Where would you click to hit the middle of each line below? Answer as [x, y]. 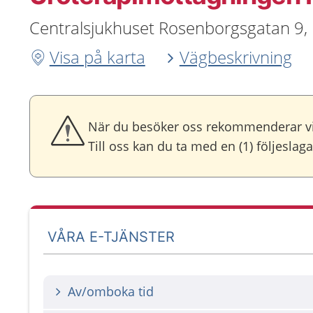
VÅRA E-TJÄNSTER [111, 236]
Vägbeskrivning [235, 57]
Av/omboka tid [111, 291]
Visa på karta [97, 57]
